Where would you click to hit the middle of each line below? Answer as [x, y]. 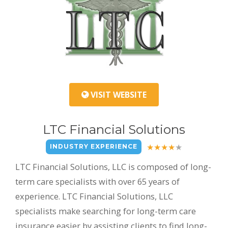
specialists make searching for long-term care [106, 211]
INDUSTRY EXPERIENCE [94, 147]
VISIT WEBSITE [118, 95]
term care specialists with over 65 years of [97, 182]
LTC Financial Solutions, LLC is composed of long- [113, 167]
